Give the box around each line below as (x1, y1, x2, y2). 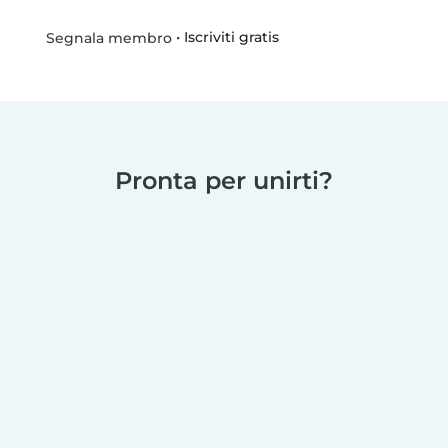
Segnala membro (41, 28, 172, 47)
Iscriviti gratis (183, 27, 279, 46)
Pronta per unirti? (115, 165, 333, 195)
